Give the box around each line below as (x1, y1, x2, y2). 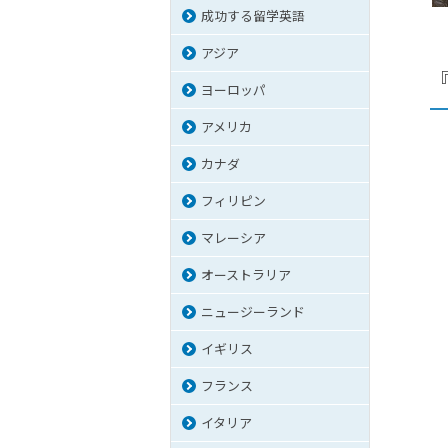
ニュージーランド (201, 302, 305, 322)
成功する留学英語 (201, 6, 305, 26)
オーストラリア (201, 265, 291, 285)
